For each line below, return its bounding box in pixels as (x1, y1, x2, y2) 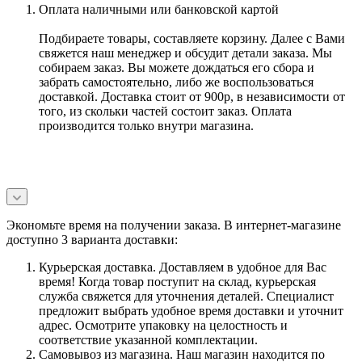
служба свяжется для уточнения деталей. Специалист (39, 288, 334, 303)
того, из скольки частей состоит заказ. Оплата (39, 103, 292, 118)
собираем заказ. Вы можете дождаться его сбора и (39, 60, 314, 74)
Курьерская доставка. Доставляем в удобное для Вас (39, 259, 326, 274)
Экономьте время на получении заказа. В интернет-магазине (6, 217, 341, 232)
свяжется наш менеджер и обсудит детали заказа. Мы (39, 45, 332, 60)
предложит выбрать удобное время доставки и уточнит (39, 303, 343, 318)
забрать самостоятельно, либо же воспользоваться (39, 74, 314, 89)
